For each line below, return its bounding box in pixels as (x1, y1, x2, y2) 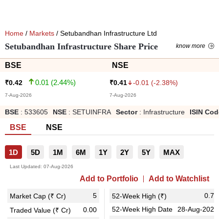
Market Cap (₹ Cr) (10, 192, 66, 200)
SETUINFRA (72, 108, 111, 116)
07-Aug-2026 (44, 164, 73, 169)
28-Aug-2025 (177, 205, 218, 213)
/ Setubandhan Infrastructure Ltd (54, 29, 157, 37)
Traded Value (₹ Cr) (10, 206, 71, 214)
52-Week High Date (112, 205, 173, 213)
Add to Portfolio (80, 175, 138, 183)
